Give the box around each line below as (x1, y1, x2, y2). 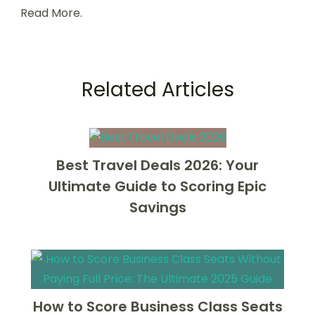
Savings (129, 197, 186, 217)
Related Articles (81, 75, 234, 103)
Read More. (20, 4, 82, 21)
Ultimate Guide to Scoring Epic (49, 176, 266, 196)
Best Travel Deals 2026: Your (56, 155, 259, 175)
